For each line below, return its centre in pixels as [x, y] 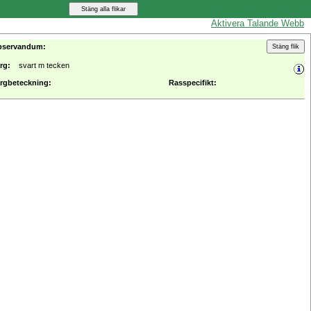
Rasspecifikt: [193, 83]
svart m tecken [44, 65]
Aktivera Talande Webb [258, 23]
